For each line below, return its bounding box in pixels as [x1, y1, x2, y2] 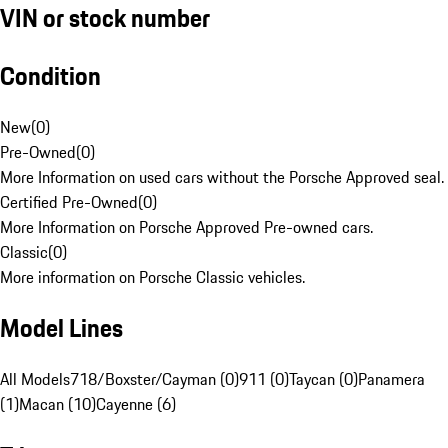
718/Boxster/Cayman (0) [70, 367, 239, 392]
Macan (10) [19, 392, 96, 417]
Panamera [358, 367, 425, 392]
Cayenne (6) [96, 392, 176, 417]
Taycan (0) [289, 367, 358, 392]
